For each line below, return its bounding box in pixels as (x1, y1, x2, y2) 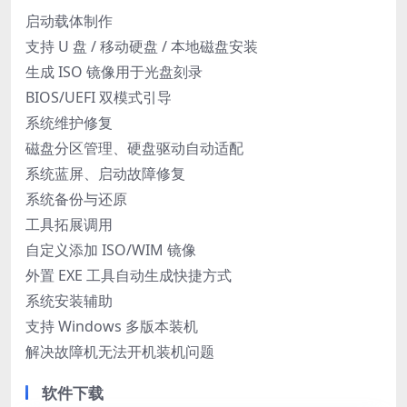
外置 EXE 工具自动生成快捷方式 (25, 264, 232, 285)
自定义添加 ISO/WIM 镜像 (25, 239, 196, 260)
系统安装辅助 (25, 290, 113, 311)
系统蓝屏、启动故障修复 (25, 163, 185, 184)
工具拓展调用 (25, 213, 113, 234)
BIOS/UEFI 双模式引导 (25, 86, 172, 107)
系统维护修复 (25, 112, 113, 133)
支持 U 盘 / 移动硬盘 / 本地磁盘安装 (25, 35, 258, 56)
